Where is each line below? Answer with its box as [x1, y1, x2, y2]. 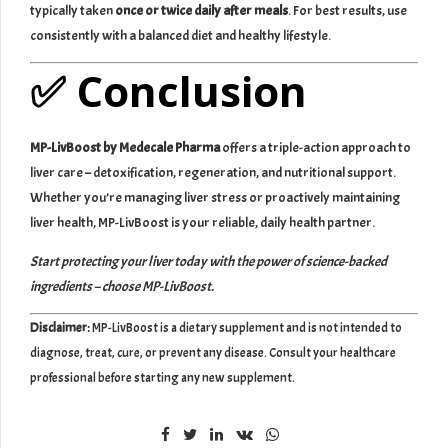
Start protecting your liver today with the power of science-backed [30, 252, 387, 270]
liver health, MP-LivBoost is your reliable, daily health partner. [30, 213, 375, 231]
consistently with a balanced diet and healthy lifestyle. [30, 27, 331, 45]
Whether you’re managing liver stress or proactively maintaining [30, 188, 400, 206]
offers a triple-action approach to [220, 138, 411, 156]
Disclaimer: [30, 319, 90, 336]
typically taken [30, 2, 115, 20]
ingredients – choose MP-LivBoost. [30, 277, 214, 295]
